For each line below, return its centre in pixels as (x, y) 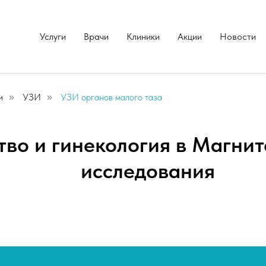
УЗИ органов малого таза (111, 97)
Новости (238, 37)
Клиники (143, 37)
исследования (148, 171)
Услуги (53, 37)
